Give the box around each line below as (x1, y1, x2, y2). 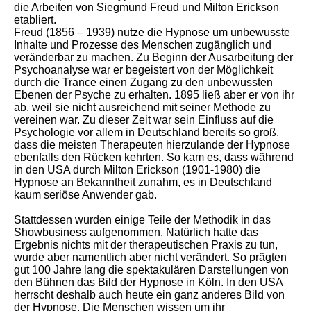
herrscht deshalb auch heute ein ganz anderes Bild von (14, 289, 285, 301)
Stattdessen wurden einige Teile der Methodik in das (14, 214, 271, 226)
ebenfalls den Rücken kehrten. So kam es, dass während (14, 151, 294, 163)
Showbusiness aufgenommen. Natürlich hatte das (14, 226, 258, 238)
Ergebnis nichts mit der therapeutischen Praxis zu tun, (14, 239, 278, 251)
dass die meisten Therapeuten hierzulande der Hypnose (14, 139, 290, 151)
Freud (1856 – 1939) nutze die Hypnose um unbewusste (14, 26, 290, 38)
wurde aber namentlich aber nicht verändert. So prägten (14, 251, 287, 263)
